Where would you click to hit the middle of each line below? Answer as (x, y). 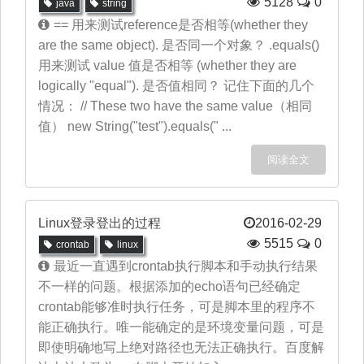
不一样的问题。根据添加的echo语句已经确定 (169, 286)
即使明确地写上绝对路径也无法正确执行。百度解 (181, 347)
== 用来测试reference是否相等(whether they (181, 25)
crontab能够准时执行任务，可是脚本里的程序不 (177, 307)
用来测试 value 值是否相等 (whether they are (167, 65)
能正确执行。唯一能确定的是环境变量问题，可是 (181, 327)
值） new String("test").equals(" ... (135, 126)
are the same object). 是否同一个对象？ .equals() (179, 45)
